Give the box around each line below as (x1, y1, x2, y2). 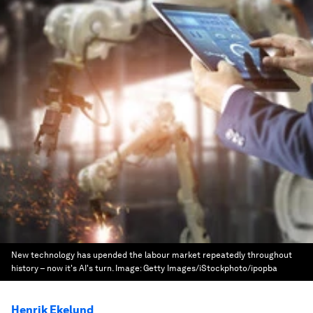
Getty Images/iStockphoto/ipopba (143, 263, 277, 273)
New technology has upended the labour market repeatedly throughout (11, 250, 292, 260)
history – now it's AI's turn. (11, 263, 113, 273)
